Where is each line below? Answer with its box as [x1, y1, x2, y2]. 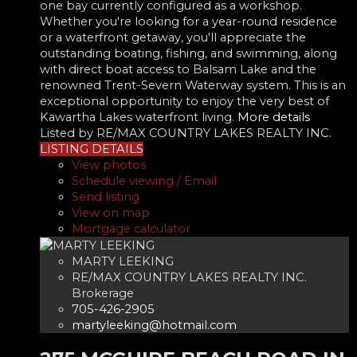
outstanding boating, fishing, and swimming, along [40, 45, 337, 61]
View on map [72, 205, 150, 220]
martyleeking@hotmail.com [72, 317, 237, 332]
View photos [72, 157, 146, 172]
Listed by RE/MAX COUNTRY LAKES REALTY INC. [40, 125, 331, 140]
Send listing [72, 189, 139, 204]
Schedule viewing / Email [72, 173, 217, 188]
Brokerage [72, 285, 134, 300]
